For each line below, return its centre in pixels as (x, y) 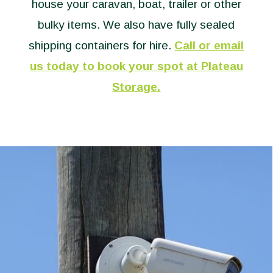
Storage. (136, 87)
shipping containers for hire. (102, 45)
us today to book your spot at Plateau (136, 66)
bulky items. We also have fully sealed (136, 25)
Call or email (209, 45)
